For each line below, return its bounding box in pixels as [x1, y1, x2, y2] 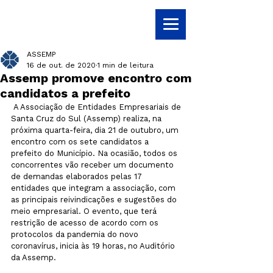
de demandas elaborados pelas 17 [11, 172, 144, 181]
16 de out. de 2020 [27, 61, 96, 69]
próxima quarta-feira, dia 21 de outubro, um [11, 126, 181, 135]
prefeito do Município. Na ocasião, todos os [11, 149, 180, 158]
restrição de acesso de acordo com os [11, 218, 161, 227]
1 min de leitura [97, 61, 154, 69]
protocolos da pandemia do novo [11, 230, 141, 239]
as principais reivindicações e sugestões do [11, 195, 179, 204]
